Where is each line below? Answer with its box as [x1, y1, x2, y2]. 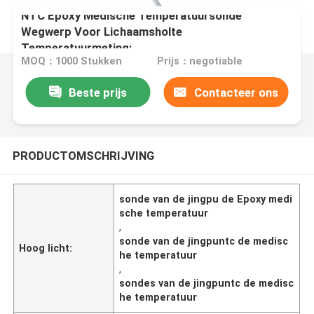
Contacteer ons [193, 85, 278, 100]
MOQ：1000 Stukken [21, 55, 123, 67]
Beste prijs [68, 85, 127, 100]
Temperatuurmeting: [21, 40, 132, 55]
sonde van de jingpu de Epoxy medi [119, 193, 293, 205]
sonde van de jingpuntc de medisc [119, 235, 289, 247]
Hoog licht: [19, 242, 73, 254]
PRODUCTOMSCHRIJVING [12, 148, 154, 163]
